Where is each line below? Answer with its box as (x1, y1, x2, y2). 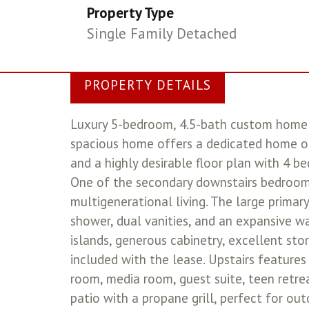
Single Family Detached (87, 24, 237, 43)
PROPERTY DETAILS (84, 77, 211, 93)
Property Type (87, 3, 175, 22)
